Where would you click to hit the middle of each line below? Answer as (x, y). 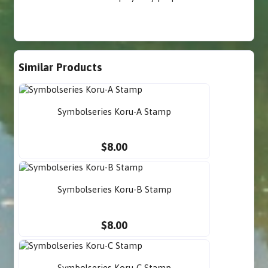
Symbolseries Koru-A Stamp (115, 111)
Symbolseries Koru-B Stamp (114, 190)
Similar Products (60, 67)
